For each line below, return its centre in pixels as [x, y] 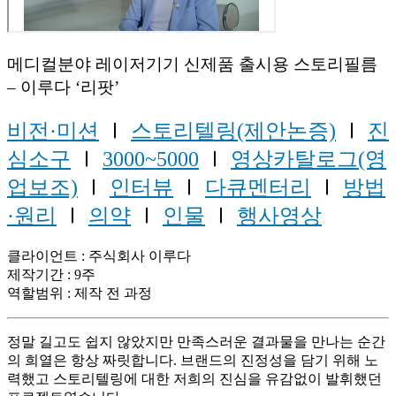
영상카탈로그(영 [308, 159]
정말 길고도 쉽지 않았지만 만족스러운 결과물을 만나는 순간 [196, 341]
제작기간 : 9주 [51, 274]
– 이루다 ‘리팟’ [63, 87]
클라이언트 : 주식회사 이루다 [99, 255]
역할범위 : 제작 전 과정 [80, 293]
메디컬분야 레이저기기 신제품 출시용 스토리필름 [192, 64]
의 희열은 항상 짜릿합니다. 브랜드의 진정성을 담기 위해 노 [193, 360]
